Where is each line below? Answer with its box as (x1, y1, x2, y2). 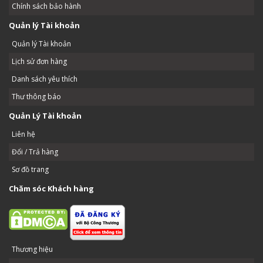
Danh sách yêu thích (12, 73, 77, 84)
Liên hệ (12, 129, 35, 139)
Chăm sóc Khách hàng (9, 183, 94, 194)
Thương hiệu (12, 244, 53, 254)
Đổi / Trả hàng (12, 146, 58, 157)
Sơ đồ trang (12, 164, 49, 174)
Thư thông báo (12, 91, 61, 102)
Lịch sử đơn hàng (12, 56, 67, 66)
